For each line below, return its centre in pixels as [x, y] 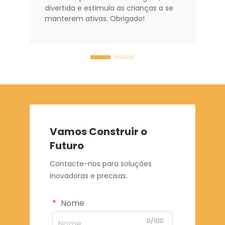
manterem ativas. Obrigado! [95, 18]
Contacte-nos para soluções [101, 163]
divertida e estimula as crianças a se [109, 8]
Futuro [67, 145]
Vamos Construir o [98, 131]
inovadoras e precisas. [89, 176]
